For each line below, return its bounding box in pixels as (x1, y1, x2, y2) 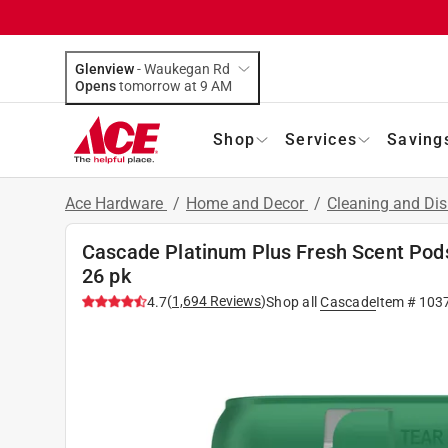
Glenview (75, 60, 134, 77)
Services (285, 129, 357, 149)
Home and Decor (186, 193, 308, 213)
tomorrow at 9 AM (211, 77, 232, 94)
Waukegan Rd (144, 60, 230, 77)
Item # (376, 293, 419, 310)
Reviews (207, 292, 261, 309)
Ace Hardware (65, 193, 167, 213)
